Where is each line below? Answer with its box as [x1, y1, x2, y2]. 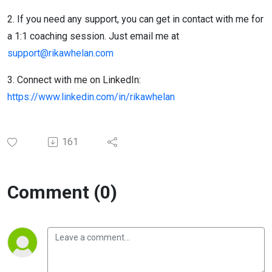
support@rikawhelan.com [7, 47, 114, 59]
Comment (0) [7, 182, 117, 203]
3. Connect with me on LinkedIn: [7, 74, 141, 86]
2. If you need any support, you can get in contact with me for [7, 13, 263, 25]
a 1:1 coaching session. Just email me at [7, 30, 179, 42]
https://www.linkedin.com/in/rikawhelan [7, 91, 175, 103]
